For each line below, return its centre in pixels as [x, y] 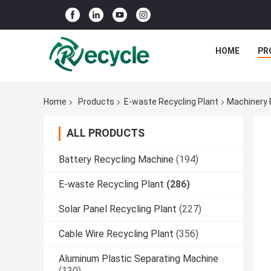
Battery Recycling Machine [116, 160]
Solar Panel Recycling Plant [118, 209]
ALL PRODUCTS [106, 133]
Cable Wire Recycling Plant [116, 234]
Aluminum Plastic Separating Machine [139, 259]
